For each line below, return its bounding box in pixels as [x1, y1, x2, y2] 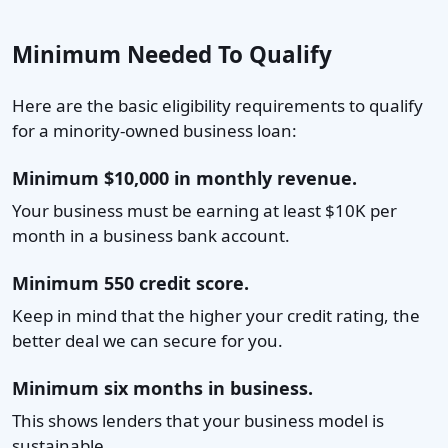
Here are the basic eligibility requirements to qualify [12, 93, 423, 117]
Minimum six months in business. [12, 375, 313, 400]
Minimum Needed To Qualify [12, 38, 332, 70]
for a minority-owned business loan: [12, 118, 297, 142]
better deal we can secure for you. [12, 328, 283, 352]
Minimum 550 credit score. [12, 270, 249, 295]
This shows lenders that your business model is [12, 408, 384, 432]
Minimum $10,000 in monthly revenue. [12, 165, 357, 190]
